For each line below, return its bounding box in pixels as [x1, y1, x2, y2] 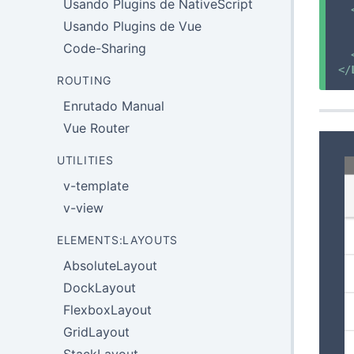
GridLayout [63, 324, 130, 340]
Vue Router [63, 120, 130, 136]
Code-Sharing [63, 40, 146, 56]
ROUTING [57, 73, 111, 87]
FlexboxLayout [63, 302, 152, 318]
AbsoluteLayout [63, 258, 157, 273]
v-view [63, 200, 104, 216]
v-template [63, 178, 129, 194]
